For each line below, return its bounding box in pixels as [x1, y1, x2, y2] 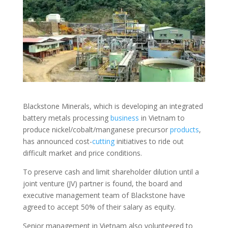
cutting [92, 136, 115, 147]
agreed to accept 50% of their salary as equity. [22, 202, 176, 212]
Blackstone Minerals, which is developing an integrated [22, 101, 203, 111]
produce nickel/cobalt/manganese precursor [22, 125, 170, 135]
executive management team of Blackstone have [22, 190, 185, 201]
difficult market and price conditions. [22, 148, 142, 158]
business [110, 113, 139, 123]
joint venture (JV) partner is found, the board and [22, 179, 182, 189]
